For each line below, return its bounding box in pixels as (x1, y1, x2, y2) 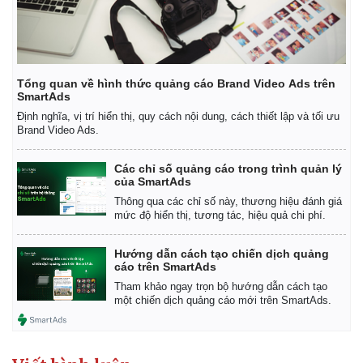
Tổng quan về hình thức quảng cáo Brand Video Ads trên (17, 76, 335, 90)
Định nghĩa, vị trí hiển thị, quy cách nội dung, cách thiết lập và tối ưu (17, 109, 340, 122)
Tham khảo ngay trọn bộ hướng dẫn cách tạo (114, 280, 327, 293)
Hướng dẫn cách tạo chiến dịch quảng (114, 246, 329, 260)
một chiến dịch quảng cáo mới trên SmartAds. (114, 293, 331, 306)
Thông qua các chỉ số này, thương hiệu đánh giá (114, 194, 342, 207)
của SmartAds (114, 174, 191, 188)
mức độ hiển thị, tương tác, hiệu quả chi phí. (114, 208, 326, 221)
